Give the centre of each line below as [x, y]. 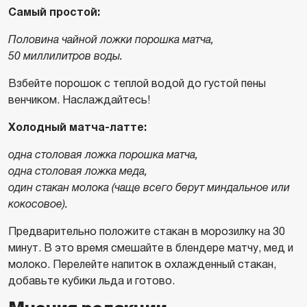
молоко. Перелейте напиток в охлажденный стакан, [142, 264]
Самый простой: [54, 12]
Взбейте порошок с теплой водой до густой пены [137, 83]
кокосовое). [38, 204]
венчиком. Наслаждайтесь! [79, 100]
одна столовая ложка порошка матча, [103, 155]
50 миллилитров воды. [65, 56]
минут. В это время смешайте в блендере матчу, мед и [151, 248]
